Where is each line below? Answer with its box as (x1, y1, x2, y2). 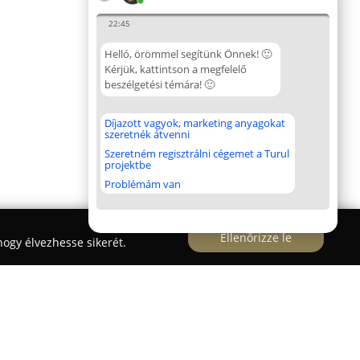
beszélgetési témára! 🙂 (104, 77, 215, 92)
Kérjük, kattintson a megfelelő (104, 62, 247, 76)
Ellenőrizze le (220, 229, 292, 245)
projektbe (104, 157, 151, 172)
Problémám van (104, 177, 181, 191)
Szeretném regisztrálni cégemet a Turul (104, 146, 289, 161)
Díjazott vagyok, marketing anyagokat (104, 116, 285, 130)
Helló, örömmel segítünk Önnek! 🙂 (104, 47, 272, 61)
